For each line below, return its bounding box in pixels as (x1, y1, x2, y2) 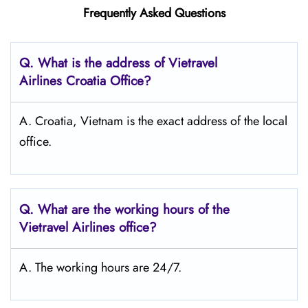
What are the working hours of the (38, 200, 230, 219)
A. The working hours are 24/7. (19, 258, 181, 276)
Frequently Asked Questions (82, 4, 225, 22)
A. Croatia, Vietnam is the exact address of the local (19, 112, 287, 130)
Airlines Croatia (19, 71, 106, 90)
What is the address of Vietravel (38, 54, 217, 72)
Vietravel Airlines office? (19, 218, 157, 236)
